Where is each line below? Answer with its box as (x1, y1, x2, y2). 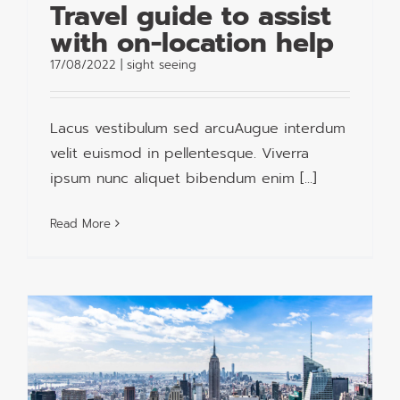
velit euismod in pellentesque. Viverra (50, 142, 309, 164)
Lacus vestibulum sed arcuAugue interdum (50, 117, 346, 139)
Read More (50, 214, 111, 232)
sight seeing (127, 55, 196, 73)
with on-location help (50, 21, 334, 63)
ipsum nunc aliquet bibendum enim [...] (50, 167, 317, 189)
